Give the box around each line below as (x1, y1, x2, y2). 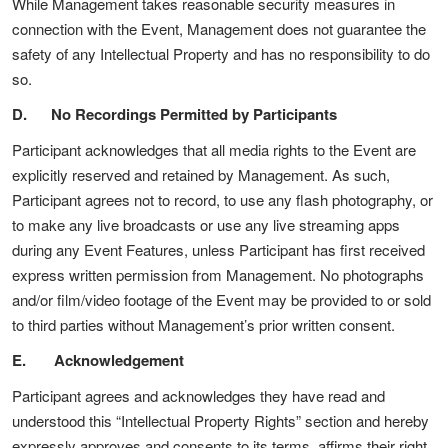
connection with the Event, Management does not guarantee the (12, 18, 426, 39)
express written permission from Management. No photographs (12, 264, 424, 285)
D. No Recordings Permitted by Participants (12, 103, 337, 125)
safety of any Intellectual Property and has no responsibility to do (12, 43, 430, 64)
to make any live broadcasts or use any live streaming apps (12, 214, 400, 235)
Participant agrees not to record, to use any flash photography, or (12, 189, 433, 210)
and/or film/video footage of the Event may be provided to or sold (12, 289, 431, 310)
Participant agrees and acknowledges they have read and (12, 385, 385, 406)
